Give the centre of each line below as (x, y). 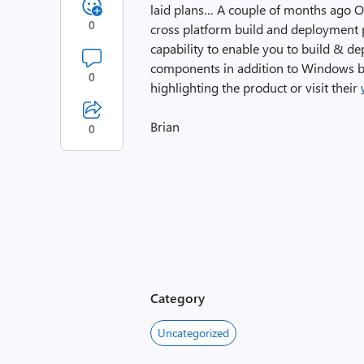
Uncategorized (194, 333)
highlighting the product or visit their (256, 87)
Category (178, 298)
